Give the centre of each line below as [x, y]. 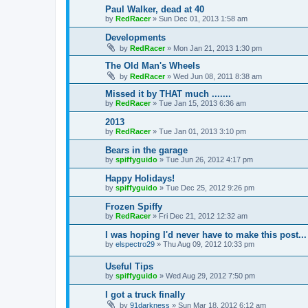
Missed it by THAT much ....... [168, 94]
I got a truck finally [145, 295]
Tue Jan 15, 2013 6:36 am [202, 103]
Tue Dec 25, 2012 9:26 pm [210, 188]
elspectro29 [135, 244]
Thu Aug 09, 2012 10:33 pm [209, 244]
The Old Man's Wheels [153, 66]
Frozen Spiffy [134, 207]
